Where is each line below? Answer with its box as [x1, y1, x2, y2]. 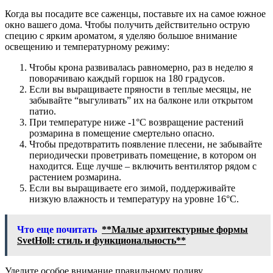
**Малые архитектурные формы [102, 224, 248, 235]
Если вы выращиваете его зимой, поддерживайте [29, 183, 235, 194]
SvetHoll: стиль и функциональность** [17, 235, 186, 246]
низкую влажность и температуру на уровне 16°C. [29, 194, 239, 205]
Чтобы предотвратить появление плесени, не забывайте [29, 139, 262, 150]
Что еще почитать [17, 224, 97, 235]
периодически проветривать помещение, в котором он [29, 150, 257, 161]
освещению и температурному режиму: [5, 41, 169, 52]
